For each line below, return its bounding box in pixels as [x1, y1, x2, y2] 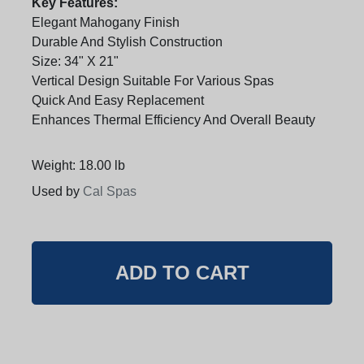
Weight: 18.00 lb [32, 158, 125, 173]
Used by [32, 184, 80, 199]
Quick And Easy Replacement [32, 93, 204, 108]
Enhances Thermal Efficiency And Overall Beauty [32, 113, 315, 128]
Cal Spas [83, 184, 136, 199]
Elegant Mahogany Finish [32, 15, 180, 30]
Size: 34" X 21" [32, 54, 119, 69]
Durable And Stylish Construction [32, 35, 223, 50]
